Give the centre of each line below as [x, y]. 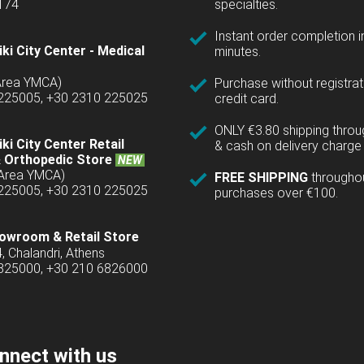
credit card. [247, 99]
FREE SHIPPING [263, 178]
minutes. [238, 52]
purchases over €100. [276, 193]
